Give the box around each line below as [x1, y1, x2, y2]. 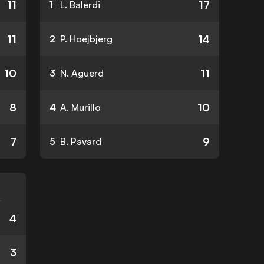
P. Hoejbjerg [60, 33, 113, 45]
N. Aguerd [60, 67, 104, 79]
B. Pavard [60, 136, 101, 147]
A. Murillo [60, 101, 101, 113]
